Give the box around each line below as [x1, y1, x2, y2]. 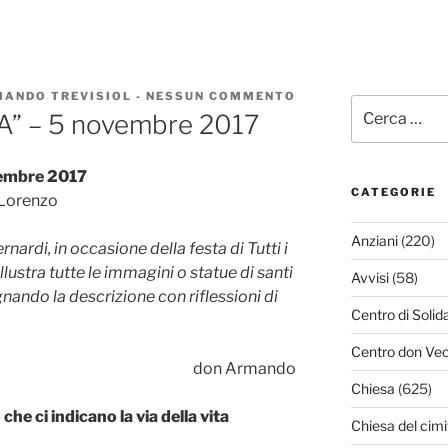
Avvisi [350, 269, 389, 287]
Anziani [350, 232, 398, 250]
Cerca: [350, 97, 395, 114]
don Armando [193, 359, 297, 379]
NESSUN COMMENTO [146, 89, 296, 103]
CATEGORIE [350, 185, 436, 200]
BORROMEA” [296, 137, 387, 151]
